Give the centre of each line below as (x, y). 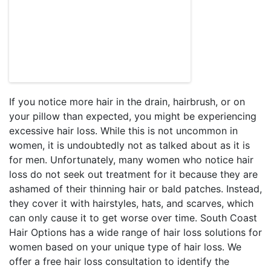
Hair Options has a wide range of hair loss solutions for (135, 232)
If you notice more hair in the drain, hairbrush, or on (127, 102)
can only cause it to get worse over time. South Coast (133, 218)
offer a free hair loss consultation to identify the (119, 261)
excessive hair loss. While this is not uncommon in (123, 131)
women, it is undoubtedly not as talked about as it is (129, 145)
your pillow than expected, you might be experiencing (133, 116)
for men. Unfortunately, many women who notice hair (131, 160)
